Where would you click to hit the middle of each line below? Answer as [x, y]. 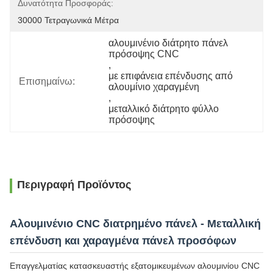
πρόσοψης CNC [144, 54]
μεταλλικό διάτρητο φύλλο [164, 109]
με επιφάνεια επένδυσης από [171, 76]
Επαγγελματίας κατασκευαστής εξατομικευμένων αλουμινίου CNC [135, 266]
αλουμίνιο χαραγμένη [154, 87]
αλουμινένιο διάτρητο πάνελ [168, 43]
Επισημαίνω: [47, 81]
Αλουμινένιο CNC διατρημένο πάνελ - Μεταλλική [135, 224]
